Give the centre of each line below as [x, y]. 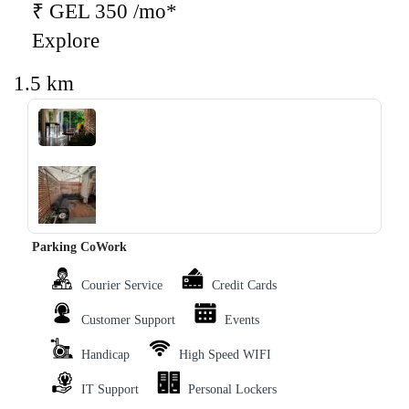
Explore [66, 41]
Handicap [105, 355]
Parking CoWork [79, 247]
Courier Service [122, 286]
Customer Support [128, 320]
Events [242, 320]
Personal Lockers [232, 390]
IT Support [110, 390]
